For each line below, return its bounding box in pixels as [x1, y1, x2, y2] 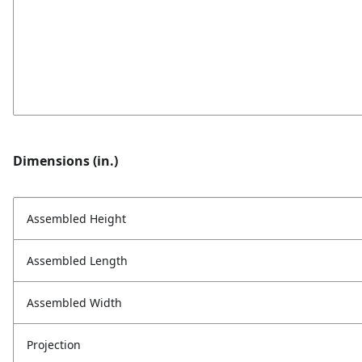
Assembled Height [27, 211, 126, 227]
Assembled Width [27, 295, 122, 311]
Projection [27, 337, 81, 353]
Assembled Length [27, 253, 128, 269]
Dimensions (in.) [13, 152, 118, 170]
